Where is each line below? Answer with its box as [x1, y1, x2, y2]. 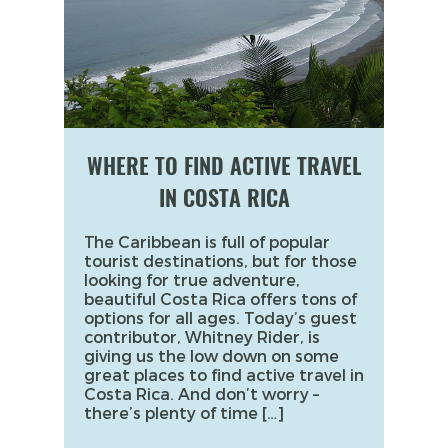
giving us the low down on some [84, 345, 339, 365]
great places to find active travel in [84, 364, 364, 384]
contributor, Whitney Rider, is [84, 326, 320, 346]
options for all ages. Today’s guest [84, 307, 357, 327]
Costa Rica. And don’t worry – [84, 383, 319, 403]
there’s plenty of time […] [84, 402, 284, 422]
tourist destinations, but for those [84, 250, 357, 270]
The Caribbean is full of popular [84, 231, 330, 251]
